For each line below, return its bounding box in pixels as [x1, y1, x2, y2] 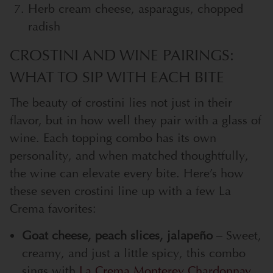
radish [28, 18, 60, 34]
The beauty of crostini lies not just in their [10, 94, 232, 110]
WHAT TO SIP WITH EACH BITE [10, 68, 224, 87]
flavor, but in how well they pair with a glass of [10, 112, 261, 128]
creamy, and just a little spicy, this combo [22, 245, 246, 261]
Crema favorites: [10, 200, 96, 216]
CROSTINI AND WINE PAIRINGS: [10, 46, 234, 65]
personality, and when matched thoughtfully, [10, 147, 249, 163]
